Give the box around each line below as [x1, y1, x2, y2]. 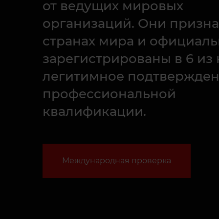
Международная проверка [62, 156, 172, 165]
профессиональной [43, 86, 176, 102]
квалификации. [43, 104, 146, 119]
